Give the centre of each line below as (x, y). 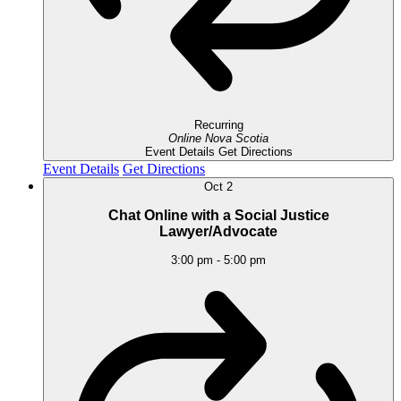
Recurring (218, 125)
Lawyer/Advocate (218, 231)
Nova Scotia (237, 139)
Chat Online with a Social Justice (218, 215)
